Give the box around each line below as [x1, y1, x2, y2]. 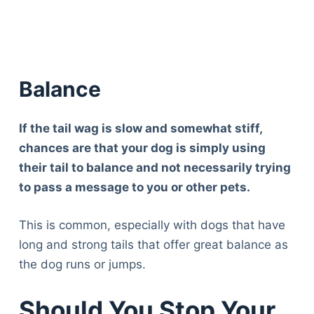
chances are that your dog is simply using [18, 141, 266, 156]
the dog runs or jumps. [18, 257, 146, 271]
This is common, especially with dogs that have [18, 217, 285, 232]
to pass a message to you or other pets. [18, 180, 250, 195]
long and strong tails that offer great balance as [18, 237, 288, 252]
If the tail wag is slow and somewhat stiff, [18, 121, 262, 136]
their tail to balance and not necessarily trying [18, 161, 291, 175]
